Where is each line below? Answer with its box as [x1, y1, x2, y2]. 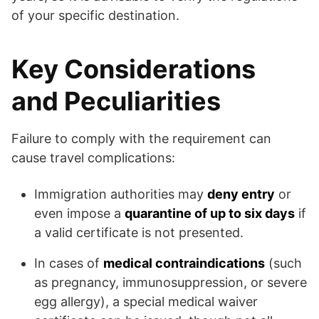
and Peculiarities [11, 85, 221, 117]
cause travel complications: [11, 150, 175, 166]
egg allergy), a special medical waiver [34, 294, 258, 310]
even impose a [34, 206, 125, 221]
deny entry [207, 187, 275, 202]
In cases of [34, 256, 103, 271]
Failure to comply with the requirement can [11, 131, 271, 147]
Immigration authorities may [34, 187, 207, 202]
